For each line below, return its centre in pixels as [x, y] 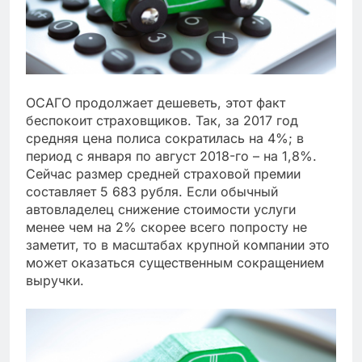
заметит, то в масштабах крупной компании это [178, 244]
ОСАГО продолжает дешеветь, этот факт [156, 102]
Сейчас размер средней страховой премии [163, 173]
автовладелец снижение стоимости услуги [161, 209]
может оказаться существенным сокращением [175, 262]
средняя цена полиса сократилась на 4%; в [165, 138]
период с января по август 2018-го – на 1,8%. [171, 156]
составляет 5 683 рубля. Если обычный [152, 191]
